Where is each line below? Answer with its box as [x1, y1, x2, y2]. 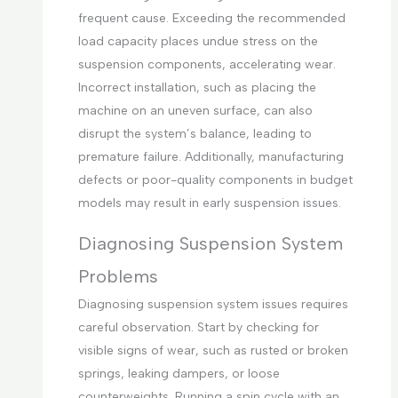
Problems [77, 266, 158, 288]
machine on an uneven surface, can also [77, 103, 313, 119]
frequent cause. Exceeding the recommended [77, 11, 346, 27]
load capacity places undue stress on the [77, 34, 318, 50]
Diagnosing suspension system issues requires [77, 297, 348, 313]
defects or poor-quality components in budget [77, 172, 353, 188]
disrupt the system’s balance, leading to [77, 126, 312, 142]
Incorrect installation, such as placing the [77, 80, 316, 96]
